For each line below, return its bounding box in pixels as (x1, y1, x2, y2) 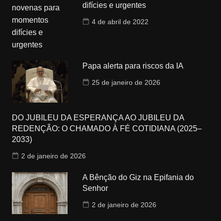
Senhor (82, 184, 109, 192)
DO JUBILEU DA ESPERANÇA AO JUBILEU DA (11, 113, 184, 122)
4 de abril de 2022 (92, 18, 149, 26)
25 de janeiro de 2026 (92, 78, 161, 86)
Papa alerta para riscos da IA (82, 62, 184, 70)
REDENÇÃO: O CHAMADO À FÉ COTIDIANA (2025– (11, 124, 202, 133)
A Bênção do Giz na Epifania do (82, 173, 194, 182)
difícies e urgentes (82, 1, 147, 9)
